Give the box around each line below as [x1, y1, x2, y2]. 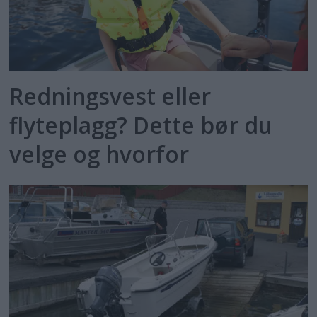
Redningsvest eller [9, 81, 212, 112]
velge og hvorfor [9, 139, 190, 170]
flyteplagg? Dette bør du [9, 110, 273, 141]
